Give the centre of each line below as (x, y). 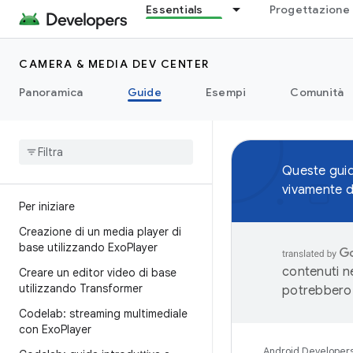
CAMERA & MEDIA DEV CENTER (114, 64)
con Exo (40, 329)
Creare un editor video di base (98, 273)
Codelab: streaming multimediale (103, 314)
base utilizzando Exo (73, 247)
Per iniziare (47, 206)
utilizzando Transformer (81, 288)
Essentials (175, 9)
